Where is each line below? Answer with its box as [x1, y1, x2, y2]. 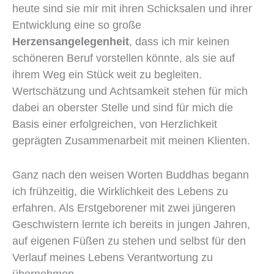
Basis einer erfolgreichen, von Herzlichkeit [12, 117, 217, 130]
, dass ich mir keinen [129, 35, 229, 48]
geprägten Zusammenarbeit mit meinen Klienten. [12, 134, 250, 147]
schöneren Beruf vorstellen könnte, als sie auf [12, 51, 235, 64]
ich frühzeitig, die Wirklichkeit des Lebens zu [12, 185, 228, 198]
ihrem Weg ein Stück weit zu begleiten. [12, 68, 202, 81]
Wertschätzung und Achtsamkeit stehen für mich [12, 84, 248, 97]
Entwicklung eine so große [12, 18, 141, 31]
